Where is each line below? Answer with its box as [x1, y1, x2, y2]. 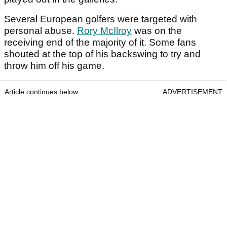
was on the [132, 25, 182, 36]
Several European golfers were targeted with [4, 14, 197, 25]
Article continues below [5, 88, 78, 96]
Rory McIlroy [77, 25, 132, 36]
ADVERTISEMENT [163, 88, 222, 96]
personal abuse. [4, 25, 77, 36]
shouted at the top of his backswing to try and [4, 49, 201, 60]
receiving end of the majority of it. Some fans [4, 37, 196, 48]
